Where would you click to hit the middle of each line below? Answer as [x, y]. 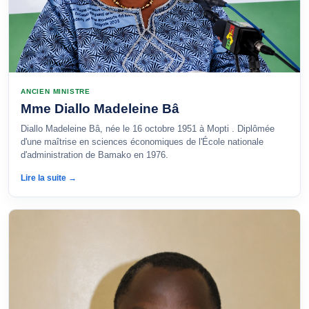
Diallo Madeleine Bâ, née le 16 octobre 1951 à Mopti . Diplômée [148, 129]
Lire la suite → [49, 178]
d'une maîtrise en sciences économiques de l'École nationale [142, 142]
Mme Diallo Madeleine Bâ [100, 109]
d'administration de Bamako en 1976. [96, 155]
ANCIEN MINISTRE [56, 91]
